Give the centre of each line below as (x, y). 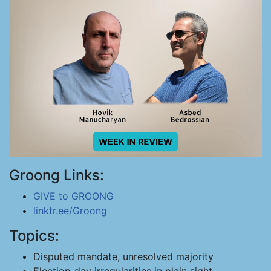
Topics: (34, 236)
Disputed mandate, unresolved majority (123, 256)
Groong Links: (57, 175)
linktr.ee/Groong (70, 211)
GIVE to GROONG (73, 196)
